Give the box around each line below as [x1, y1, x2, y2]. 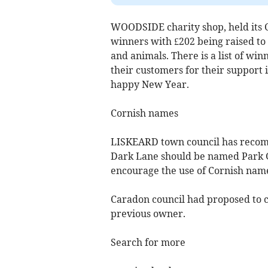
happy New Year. [110, 78, 189, 90]
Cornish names [110, 107, 178, 119]
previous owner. [110, 208, 185, 220]
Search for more [110, 236, 185, 248]
